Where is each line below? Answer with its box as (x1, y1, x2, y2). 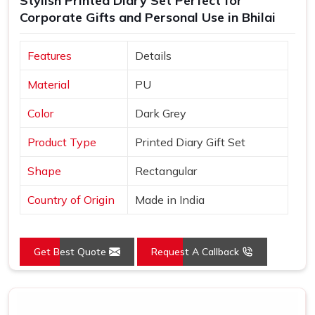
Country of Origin (27, 192, 115, 207)
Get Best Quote (34, 245, 109, 258)
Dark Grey (135, 105, 186, 120)
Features (27, 48, 72, 63)
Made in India (135, 192, 205, 207)
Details (135, 48, 172, 63)
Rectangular (135, 163, 197, 178)
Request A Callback (151, 245, 242, 258)
